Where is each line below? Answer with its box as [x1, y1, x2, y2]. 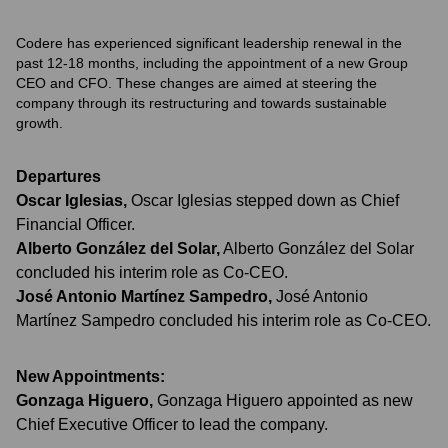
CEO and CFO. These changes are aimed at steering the [16, 75, 377, 91]
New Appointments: [16, 368, 165, 385]
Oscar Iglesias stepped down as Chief [131, 192, 399, 209]
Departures [16, 168, 101, 185]
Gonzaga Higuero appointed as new [157, 392, 413, 409]
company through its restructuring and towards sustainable [16, 95, 387, 111]
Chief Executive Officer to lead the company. [16, 416, 328, 433]
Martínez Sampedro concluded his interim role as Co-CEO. [16, 312, 431, 329]
